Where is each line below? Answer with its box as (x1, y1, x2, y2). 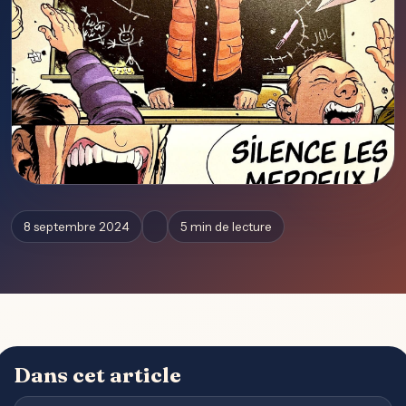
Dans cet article (14, 362, 181, 389)
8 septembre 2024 (24, 219, 130, 235)
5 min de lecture (180, 219, 272, 235)
